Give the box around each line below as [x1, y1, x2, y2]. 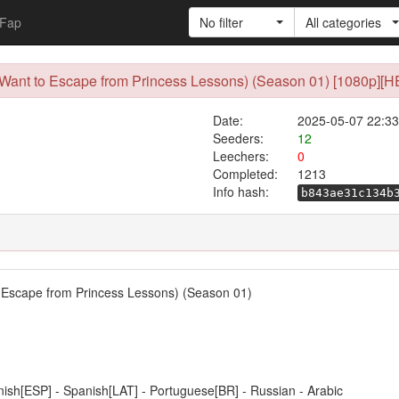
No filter [199, 13, 243, 31]
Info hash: [213, 183, 269, 200]
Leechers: [212, 147, 269, 165]
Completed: [212, 165, 278, 183]
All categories [305, 13, 381, 31]
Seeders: [212, 129, 264, 147]
